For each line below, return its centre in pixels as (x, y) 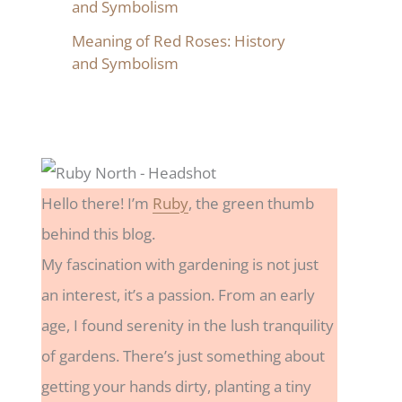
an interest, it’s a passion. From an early (178, 295)
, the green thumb (251, 204)
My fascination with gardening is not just (180, 265)
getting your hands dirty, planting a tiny (176, 387)
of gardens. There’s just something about (183, 356)
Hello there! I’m (97, 204)
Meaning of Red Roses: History (179, 40)
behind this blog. (98, 234)
